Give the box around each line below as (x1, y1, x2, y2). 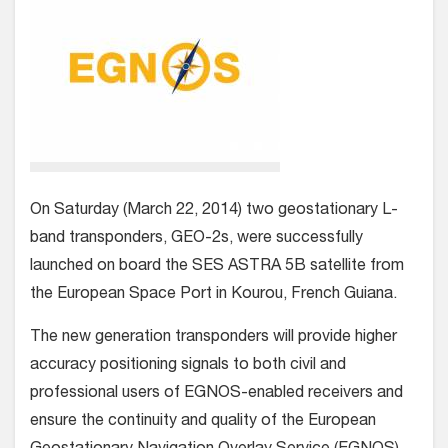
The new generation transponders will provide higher (30, 330, 397, 346)
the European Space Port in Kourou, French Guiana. (30, 287, 397, 303)
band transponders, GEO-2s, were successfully (30, 231, 363, 247)
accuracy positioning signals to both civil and (30, 358, 346, 374)
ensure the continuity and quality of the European (30, 414, 376, 430)
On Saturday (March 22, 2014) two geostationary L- (30, 203, 398, 219)
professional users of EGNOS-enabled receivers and (30, 386, 403, 402)
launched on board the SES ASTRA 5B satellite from (30, 259, 404, 275)
